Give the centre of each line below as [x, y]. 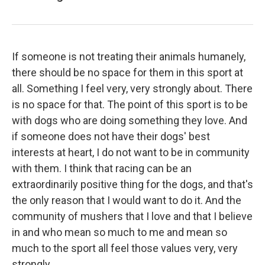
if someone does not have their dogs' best [111, 136]
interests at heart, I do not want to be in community [131, 152]
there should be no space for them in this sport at [127, 72]
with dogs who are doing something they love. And [130, 120]
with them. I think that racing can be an [102, 168]
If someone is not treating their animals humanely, [129, 56]
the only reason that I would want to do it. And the [127, 200]
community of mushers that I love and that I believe [132, 216]
